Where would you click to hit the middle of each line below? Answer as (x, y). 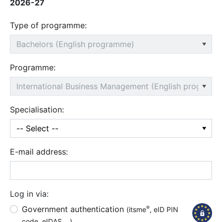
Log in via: (29, 194)
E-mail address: (39, 152)
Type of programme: (48, 26)
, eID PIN (164, 210)
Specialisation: (37, 110)
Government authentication (74, 209)
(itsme (136, 210)
